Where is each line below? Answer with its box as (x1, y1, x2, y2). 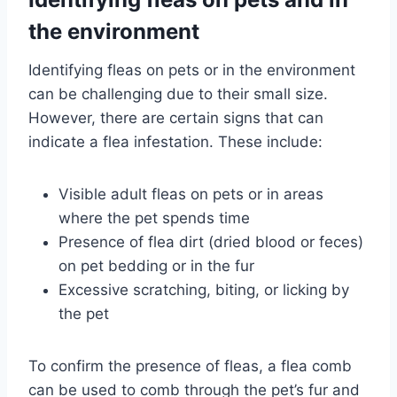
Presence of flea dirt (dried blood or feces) (58, 233, 363, 252)
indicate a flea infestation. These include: (28, 133, 323, 152)
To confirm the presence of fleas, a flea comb (28, 357, 352, 376)
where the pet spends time (58, 209, 250, 228)
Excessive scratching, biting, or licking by (58, 281, 349, 300)
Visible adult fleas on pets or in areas (58, 185, 323, 204)
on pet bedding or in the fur (58, 257, 254, 276)
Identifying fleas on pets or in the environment (28, 61, 355, 80)
